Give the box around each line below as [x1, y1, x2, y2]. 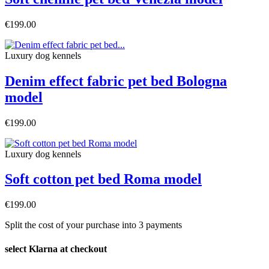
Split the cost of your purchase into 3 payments [5, 220, 182, 231]
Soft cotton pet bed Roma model [5, 171, 202, 187]
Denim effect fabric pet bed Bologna [5, 73, 227, 89]
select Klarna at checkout [5, 243, 107, 254]
